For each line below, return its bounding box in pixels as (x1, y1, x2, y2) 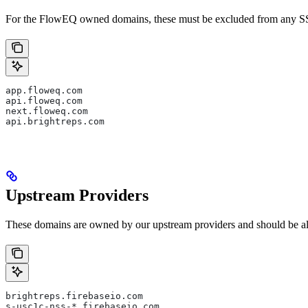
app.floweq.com (5, 85, 93, 96)
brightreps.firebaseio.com (5, 291, 154, 301)
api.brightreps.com (5, 116, 104, 127)
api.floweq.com (5, 96, 93, 107)
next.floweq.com (5, 106, 99, 117)
